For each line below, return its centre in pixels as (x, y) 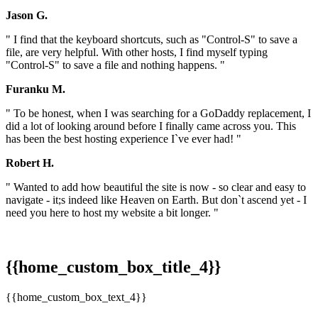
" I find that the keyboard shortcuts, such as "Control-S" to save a (152, 40)
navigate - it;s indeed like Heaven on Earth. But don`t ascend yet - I (156, 200)
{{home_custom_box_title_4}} (113, 267)
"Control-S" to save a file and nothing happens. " (115, 65)
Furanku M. (35, 89)
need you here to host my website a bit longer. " (112, 213)
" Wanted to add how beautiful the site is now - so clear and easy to (156, 187)
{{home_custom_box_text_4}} (76, 297)
